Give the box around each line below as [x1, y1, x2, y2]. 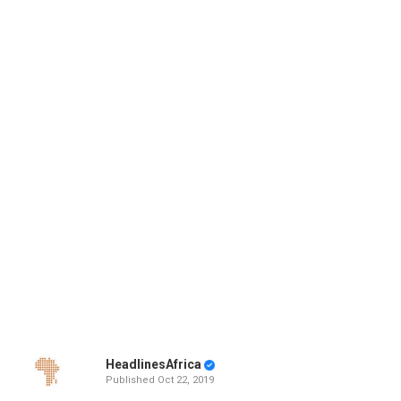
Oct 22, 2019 [157, 374, 214, 386]
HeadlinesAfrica [105, 357, 201, 371]
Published [105, 374, 158, 386]
